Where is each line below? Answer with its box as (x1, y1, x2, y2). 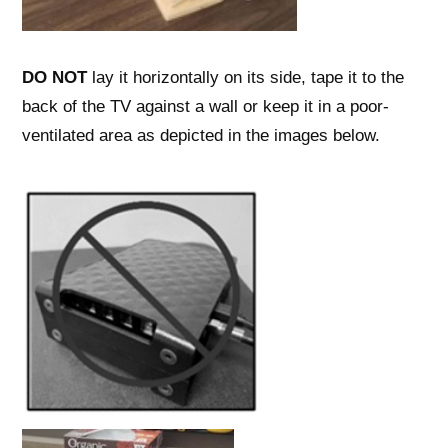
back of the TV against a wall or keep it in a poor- (22, 96, 389, 115)
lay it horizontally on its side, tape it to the (87, 67, 404, 86)
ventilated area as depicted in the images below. (22, 125, 380, 144)
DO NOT (22, 67, 87, 86)
